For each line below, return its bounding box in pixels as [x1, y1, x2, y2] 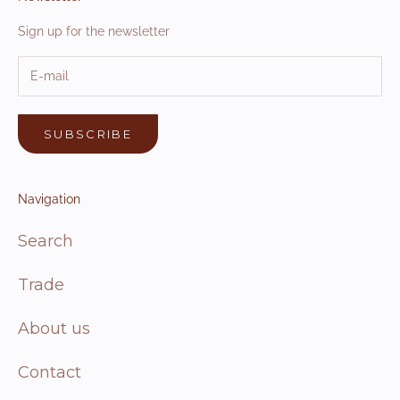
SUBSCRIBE [44, 126, 133, 141]
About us [18, 319, 90, 339]
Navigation [18, 192, 80, 207]
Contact [18, 362, 81, 383]
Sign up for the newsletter [18, 23, 170, 38]
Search [18, 231, 73, 252]
